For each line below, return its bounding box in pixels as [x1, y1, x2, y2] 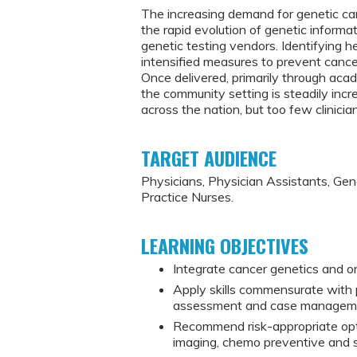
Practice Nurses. [141, 189, 233, 205]
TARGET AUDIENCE [141, 143, 277, 172]
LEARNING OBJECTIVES [141, 231, 308, 260]
